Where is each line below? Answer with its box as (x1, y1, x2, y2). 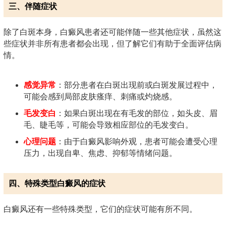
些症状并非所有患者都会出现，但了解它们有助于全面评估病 (4, 39, 221, 48)
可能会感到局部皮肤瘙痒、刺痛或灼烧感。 (24, 92, 177, 101)
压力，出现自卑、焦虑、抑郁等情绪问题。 (24, 148, 177, 157)
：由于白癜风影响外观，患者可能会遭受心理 (56, 137, 217, 146)
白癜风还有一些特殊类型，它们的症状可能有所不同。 (4, 204, 197, 213)
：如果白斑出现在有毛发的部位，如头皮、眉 (56, 108, 217, 118)
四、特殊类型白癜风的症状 (9, 179, 105, 188)
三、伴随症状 (9, 2, 57, 11)
